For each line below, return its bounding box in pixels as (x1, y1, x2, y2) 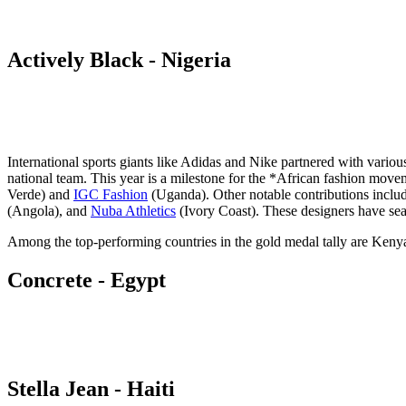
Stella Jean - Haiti (7, 377, 175, 401)
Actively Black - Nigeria (7, 47, 231, 72)
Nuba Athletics (91, 202, 176, 218)
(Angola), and (7, 202, 91, 218)
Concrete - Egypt (7, 267, 166, 292)
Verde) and (7, 186, 73, 202)
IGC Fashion (73, 186, 148, 202)
